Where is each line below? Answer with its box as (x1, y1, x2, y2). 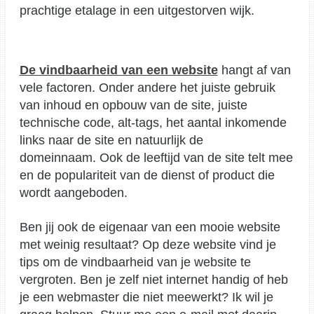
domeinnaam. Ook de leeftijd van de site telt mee (19, 150, 293, 165)
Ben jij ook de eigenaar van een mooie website (19, 219, 280, 234)
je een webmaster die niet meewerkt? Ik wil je (19, 289, 273, 304)
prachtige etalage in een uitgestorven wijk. (19, 3, 254, 18)
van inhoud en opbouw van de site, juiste (19, 97, 247, 112)
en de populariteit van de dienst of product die (19, 168, 275, 182)
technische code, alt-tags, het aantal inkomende (19, 115, 287, 130)
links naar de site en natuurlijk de (19, 132, 203, 147)
